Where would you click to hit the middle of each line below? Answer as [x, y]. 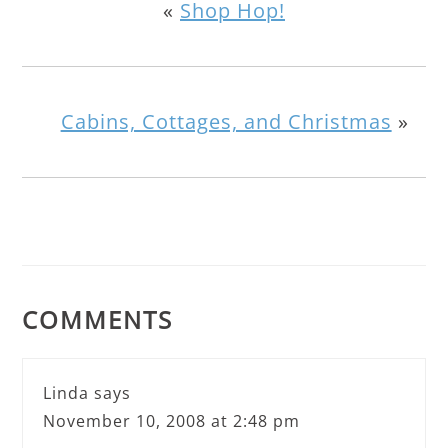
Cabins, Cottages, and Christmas [226, 121]
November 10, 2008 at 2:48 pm [172, 421]
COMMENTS [98, 319]
